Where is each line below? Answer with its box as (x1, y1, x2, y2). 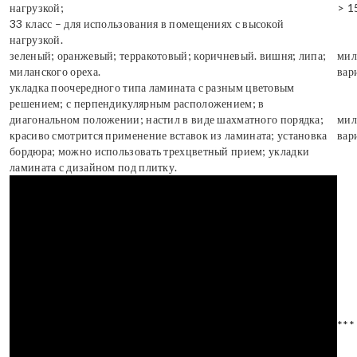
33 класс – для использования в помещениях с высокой (10, 17, 284, 30)
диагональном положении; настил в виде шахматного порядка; (10, 112, 324, 126)
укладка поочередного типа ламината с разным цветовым (10, 80, 295, 94)
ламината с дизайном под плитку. (10, 160, 178, 174)
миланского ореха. (10, 65, 101, 78)
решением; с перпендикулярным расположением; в (10, 96, 265, 110)
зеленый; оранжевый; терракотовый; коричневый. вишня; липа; (10, 49, 327, 62)
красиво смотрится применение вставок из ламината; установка (10, 128, 328, 142)
